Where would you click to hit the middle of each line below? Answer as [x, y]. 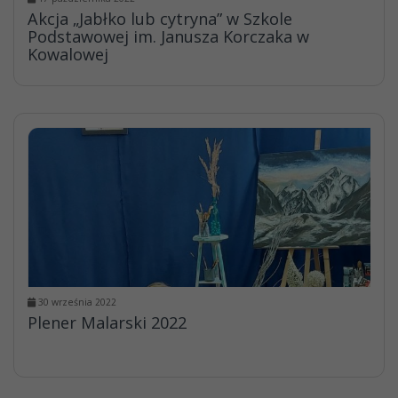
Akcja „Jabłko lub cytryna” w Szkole [160, 19]
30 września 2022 [76, 302]
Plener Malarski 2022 [107, 322]
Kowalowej [68, 54]
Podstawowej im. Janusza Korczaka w [168, 36]
